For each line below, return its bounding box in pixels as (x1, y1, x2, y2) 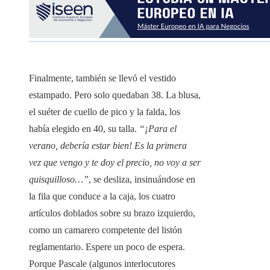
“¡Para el (139, 124, 177, 134)
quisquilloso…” (29, 174, 89, 185)
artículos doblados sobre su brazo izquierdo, (29, 208, 195, 219)
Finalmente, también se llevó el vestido (29, 73, 176, 84)
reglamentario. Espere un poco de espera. (29, 242, 185, 253)
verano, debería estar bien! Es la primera (29, 140, 187, 151)
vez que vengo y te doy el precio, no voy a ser (29, 157, 201, 168)
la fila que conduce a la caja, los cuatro (29, 191, 175, 202)
